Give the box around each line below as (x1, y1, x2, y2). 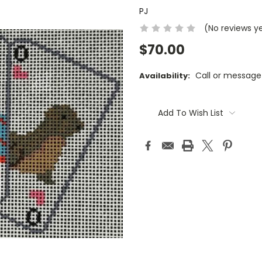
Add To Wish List (157, 107, 223, 119)
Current (139, 94, 172, 105)
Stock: (139, 105, 166, 116)
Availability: (139, 70, 190, 82)
